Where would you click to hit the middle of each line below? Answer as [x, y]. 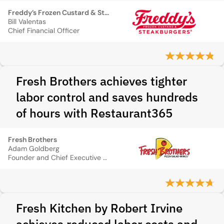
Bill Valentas [27, 21]
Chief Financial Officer [44, 30]
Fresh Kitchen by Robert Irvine [99, 208]
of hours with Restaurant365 [94, 113]
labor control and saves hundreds [107, 97]
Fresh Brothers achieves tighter [101, 81]
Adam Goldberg [34, 148]
